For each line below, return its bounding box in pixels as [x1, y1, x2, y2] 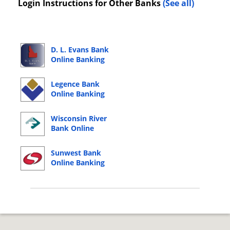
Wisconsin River [51, 113, 107, 124]
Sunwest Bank [51, 148, 101, 158]
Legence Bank [51, 79, 100, 89]
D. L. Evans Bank [51, 45, 109, 55]
